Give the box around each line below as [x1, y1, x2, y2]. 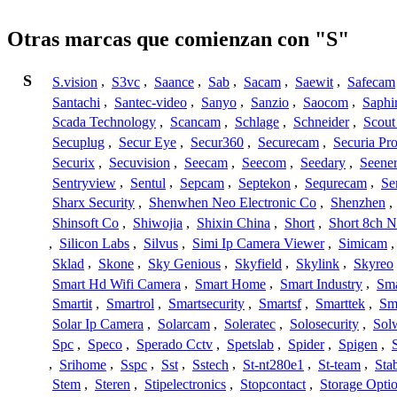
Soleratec [224, 316, 276, 332]
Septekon [238, 175, 291, 191]
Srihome [59, 356, 106, 372]
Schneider [293, 114, 349, 130]
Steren [95, 377, 130, 393]
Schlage [235, 114, 279, 130]
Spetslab [227, 336, 274, 352]
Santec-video [114, 94, 187, 110]
